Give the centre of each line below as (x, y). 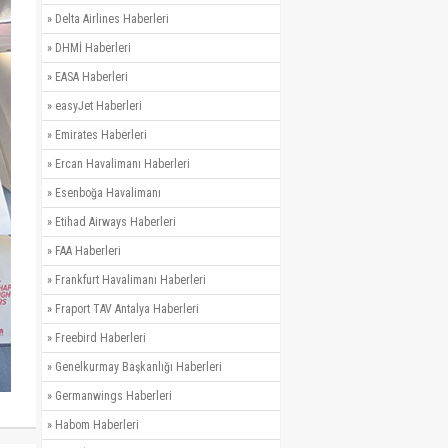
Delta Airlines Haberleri (112, 19)
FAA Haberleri (88, 251)
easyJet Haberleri (98, 106)
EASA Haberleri (91, 77)
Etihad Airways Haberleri (115, 222)
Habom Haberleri (97, 425)
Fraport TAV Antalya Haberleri (127, 309)
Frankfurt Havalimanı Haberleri (130, 280)
